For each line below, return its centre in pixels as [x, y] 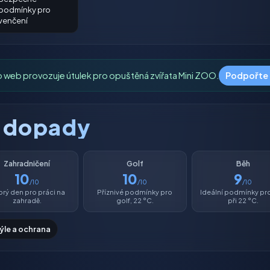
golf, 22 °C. [135, 200]
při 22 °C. [243, 200]
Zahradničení [27, 164]
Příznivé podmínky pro [135, 192]
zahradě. [27, 200]
